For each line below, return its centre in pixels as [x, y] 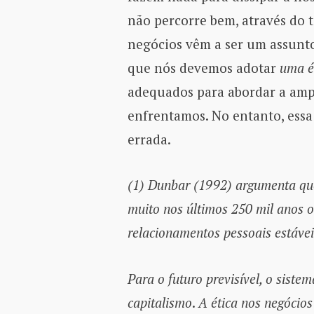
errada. [149, 139]
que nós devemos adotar [203, 67]
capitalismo [159, 302]
